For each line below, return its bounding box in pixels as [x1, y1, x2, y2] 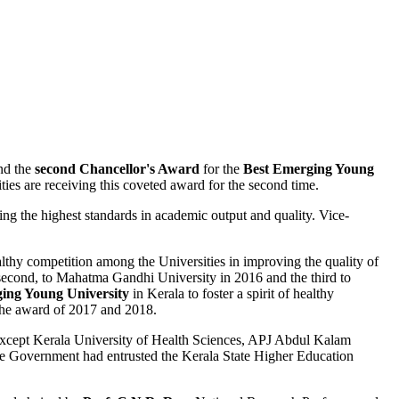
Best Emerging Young [243, 161, 374, 177]
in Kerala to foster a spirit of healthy [129, 286, 334, 302]
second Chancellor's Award [35, 161, 199, 177]
